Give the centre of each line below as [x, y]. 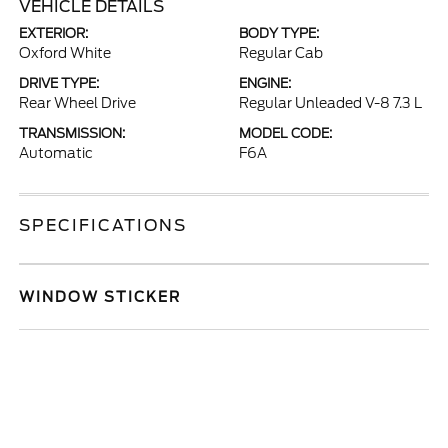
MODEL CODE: [285, 133]
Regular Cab [281, 53]
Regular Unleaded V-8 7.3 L [330, 103]
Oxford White [65, 53]
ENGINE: [265, 83]
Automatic [56, 153]
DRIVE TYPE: [59, 83]
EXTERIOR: [54, 33]
